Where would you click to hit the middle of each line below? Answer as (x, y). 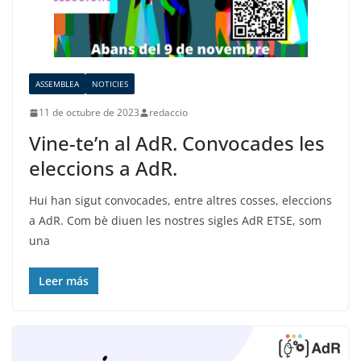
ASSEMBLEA (57, 84)
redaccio (168, 113)
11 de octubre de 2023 (89, 113)
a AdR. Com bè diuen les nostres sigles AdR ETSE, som (175, 221)
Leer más (64, 281)
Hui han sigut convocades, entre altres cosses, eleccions (180, 201)
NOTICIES (110, 84)
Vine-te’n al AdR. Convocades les (177, 143)
